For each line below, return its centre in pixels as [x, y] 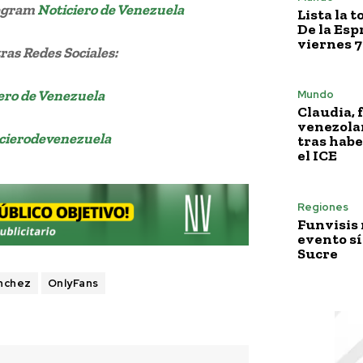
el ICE [317, 156]
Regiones [323, 207]
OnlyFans [73, 283]
